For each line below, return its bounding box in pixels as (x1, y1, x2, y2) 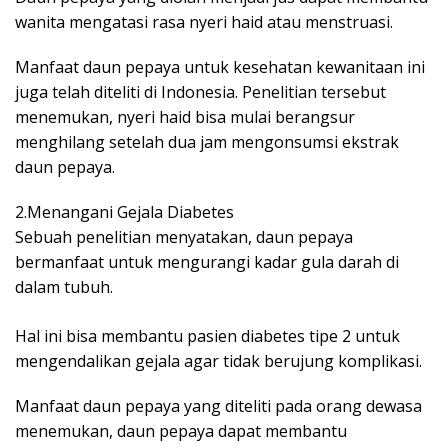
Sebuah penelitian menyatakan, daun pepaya (15, 226, 353, 248)
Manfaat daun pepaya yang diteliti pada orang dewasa (15, 395, 422, 417)
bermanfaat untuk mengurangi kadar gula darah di (15, 251, 399, 273)
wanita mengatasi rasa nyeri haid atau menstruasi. (15, 11, 393, 33)
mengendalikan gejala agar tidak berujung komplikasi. (15, 350, 422, 372)
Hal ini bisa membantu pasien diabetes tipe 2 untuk (15, 325, 400, 347)
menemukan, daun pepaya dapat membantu (15, 420, 347, 442)
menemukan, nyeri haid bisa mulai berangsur (15, 106, 355, 128)
